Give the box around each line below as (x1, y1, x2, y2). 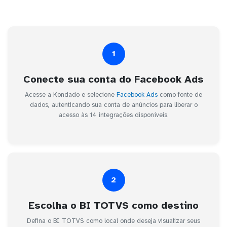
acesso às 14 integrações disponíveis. (59, 110, 168, 119)
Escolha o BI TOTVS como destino (28, 199, 199, 212)
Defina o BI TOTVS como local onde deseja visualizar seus (27, 216, 200, 225)
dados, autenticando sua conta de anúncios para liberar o (29, 100, 198, 109)
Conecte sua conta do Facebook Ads (23, 72, 204, 86)
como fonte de (158, 90, 202, 99)
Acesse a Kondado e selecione (25, 90, 117, 99)
